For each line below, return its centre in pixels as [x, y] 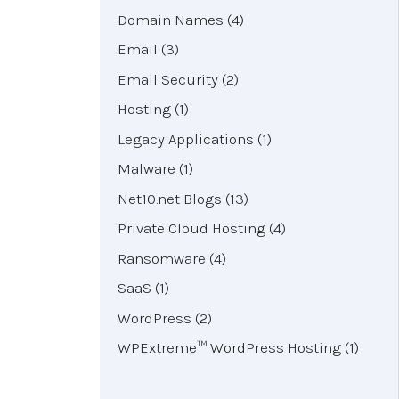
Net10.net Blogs [170, 198]
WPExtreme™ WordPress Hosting [229, 348]
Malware [147, 169]
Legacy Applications [186, 138]
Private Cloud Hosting [191, 228]
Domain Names [171, 19]
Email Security [168, 79]
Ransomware [162, 258]
